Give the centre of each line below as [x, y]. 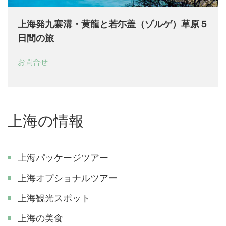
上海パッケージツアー [63, 158]
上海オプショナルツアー [68, 178]
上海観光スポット [54, 198]
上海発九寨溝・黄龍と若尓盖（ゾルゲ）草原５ [113, 24]
